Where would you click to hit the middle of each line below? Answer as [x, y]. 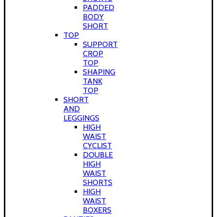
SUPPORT [100, 44]
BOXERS [97, 210]
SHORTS [98, 182]
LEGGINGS [81, 118]
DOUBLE [98, 155]
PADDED [99, 8]
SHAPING [99, 72]
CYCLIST [97, 146]
